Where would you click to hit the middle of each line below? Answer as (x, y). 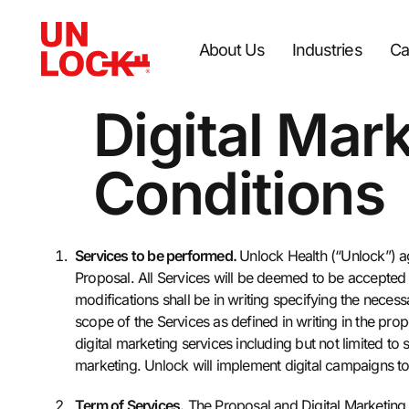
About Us (231, 49)
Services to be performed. (157, 256)
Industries (327, 49)
